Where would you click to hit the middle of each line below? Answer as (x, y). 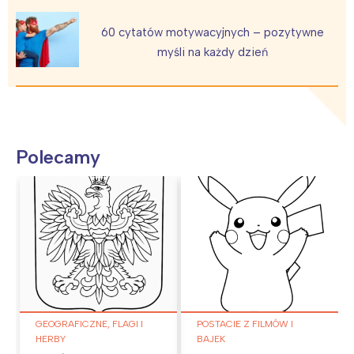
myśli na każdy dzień (213, 53)
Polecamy (58, 157)
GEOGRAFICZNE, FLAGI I (89, 324)
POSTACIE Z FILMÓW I (245, 324)
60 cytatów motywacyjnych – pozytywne (213, 33)
